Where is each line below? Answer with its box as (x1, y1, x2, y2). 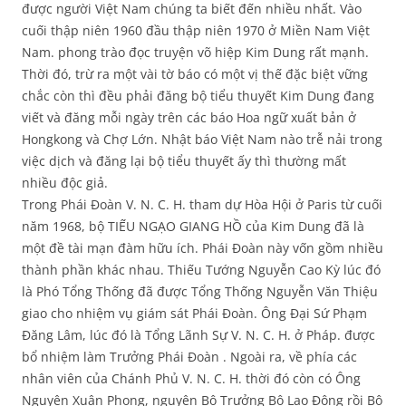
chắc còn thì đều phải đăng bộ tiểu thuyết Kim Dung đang (22, 87, 374, 105)
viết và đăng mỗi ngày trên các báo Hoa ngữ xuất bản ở (22, 109, 356, 127)
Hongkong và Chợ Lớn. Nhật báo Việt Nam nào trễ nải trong (22, 130, 382, 149)
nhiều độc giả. (22, 174, 108, 192)
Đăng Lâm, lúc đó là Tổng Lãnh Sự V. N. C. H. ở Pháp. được (22, 326, 375, 344)
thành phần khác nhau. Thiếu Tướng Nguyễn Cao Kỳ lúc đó (22, 261, 381, 279)
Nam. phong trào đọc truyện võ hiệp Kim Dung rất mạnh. (22, 43, 369, 62)
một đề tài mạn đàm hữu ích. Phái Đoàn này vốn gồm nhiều (22, 239, 383, 257)
